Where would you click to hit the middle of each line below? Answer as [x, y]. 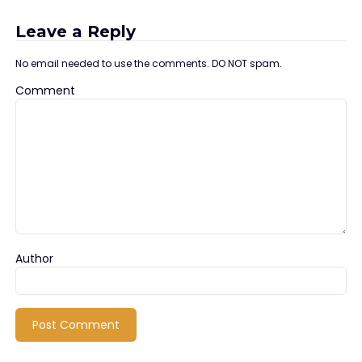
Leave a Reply [75, 31]
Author [34, 259]
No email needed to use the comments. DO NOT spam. [148, 64]
